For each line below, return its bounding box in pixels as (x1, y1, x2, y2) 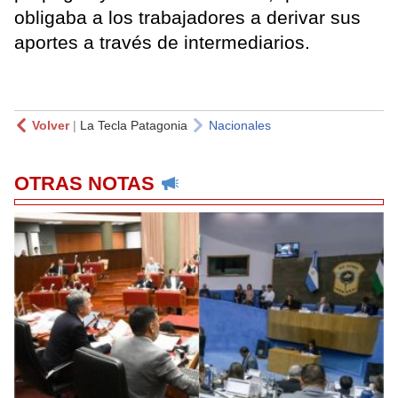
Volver (32, 117, 69, 132)
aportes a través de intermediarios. (14, 31, 310, 52)
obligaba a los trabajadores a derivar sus (14, 6, 361, 28)
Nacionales (209, 117, 271, 132)
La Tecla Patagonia (80, 117, 187, 132)
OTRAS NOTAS (14, 171, 155, 195)
